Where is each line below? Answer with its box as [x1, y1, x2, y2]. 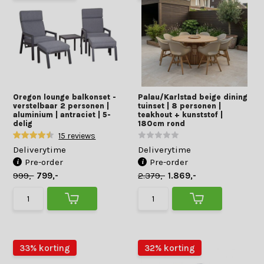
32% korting [144, 242, 195, 253]
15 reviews [58, 131, 96, 141]
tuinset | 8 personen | [138, 101, 221, 110]
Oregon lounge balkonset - [13, 93, 117, 101]
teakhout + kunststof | [138, 110, 223, 119]
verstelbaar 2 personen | [13, 101, 110, 110]
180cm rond [138, 119, 185, 128]
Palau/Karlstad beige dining [138, 93, 247, 101]
